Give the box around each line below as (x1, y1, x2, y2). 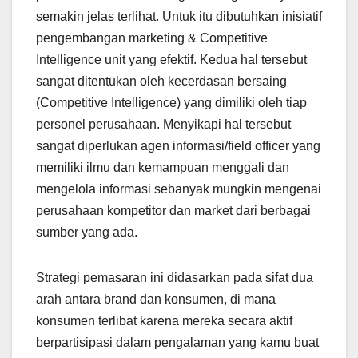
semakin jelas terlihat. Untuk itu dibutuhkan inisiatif (36, 10, 322, 24)
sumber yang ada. (36, 225, 137, 240)
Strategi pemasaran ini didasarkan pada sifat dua (36, 271, 313, 285)
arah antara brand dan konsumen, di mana (36, 292, 276, 307)
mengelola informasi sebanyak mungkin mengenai (36, 182, 321, 197)
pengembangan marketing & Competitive (36, 31, 268, 46)
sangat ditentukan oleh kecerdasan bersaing (36, 74, 287, 89)
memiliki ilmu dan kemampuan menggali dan (36, 161, 289, 175)
